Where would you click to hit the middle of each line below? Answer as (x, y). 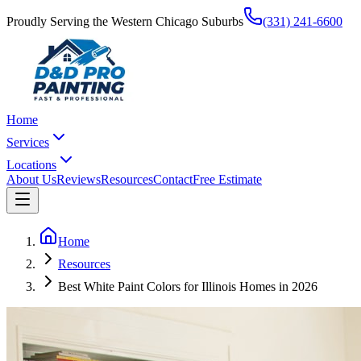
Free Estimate (227, 179)
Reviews (79, 179)
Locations (31, 165)
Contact (173, 179)
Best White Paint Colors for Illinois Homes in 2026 (188, 286)
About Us (31, 179)
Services (28, 142)
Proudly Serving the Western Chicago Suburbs (125, 21)
